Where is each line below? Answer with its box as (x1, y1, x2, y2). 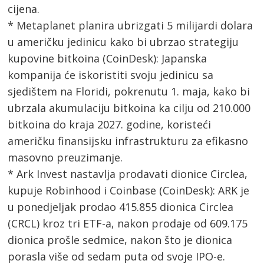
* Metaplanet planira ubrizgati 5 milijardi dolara (8, 18, 253, 32)
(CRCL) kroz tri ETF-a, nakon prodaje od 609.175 (8, 216, 248, 230)
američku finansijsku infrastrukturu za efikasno (8, 133, 249, 148)
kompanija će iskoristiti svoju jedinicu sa (8, 67, 214, 82)
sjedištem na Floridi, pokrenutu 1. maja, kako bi (8, 84, 250, 98)
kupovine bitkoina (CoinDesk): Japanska (8, 51, 207, 65)
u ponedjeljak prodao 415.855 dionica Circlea (8, 199, 234, 214)
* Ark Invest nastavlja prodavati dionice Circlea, (8, 166, 248, 181)
